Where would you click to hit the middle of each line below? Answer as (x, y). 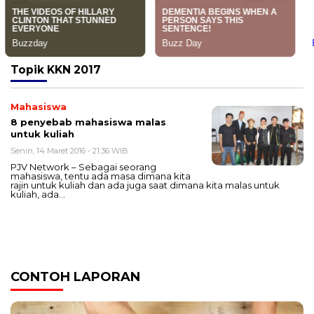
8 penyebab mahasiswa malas (88, 122)
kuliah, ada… (38, 194)
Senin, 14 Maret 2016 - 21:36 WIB (69, 151)
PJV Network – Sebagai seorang (83, 167)
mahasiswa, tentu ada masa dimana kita (101, 176)
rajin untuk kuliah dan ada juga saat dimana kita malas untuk (145, 185)
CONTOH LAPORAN (75, 277)
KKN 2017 (74, 70)
